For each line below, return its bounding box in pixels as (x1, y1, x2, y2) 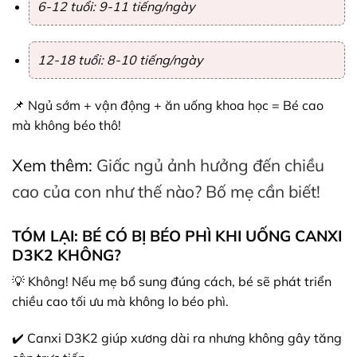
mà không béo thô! (12, 116, 121, 133)
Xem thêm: (12, 154, 96, 175)
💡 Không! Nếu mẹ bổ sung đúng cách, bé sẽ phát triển (12, 273, 331, 290)
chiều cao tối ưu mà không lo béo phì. (12, 293, 229, 310)
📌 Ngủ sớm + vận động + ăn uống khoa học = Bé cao (12, 96, 324, 113)
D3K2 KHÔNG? (12, 245, 121, 265)
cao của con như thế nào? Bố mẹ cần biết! (12, 180, 320, 202)
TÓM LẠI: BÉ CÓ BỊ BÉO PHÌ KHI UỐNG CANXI (12, 226, 342, 245)
